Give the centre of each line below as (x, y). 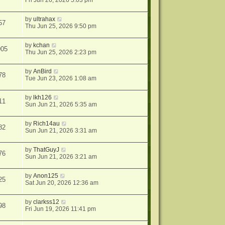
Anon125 (46, 176)
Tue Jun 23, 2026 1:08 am (61, 79)
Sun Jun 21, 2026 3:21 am (61, 157)
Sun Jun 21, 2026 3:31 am (61, 131)
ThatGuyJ (46, 150)
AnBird (43, 72)
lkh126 (43, 98)
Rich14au (47, 124)
